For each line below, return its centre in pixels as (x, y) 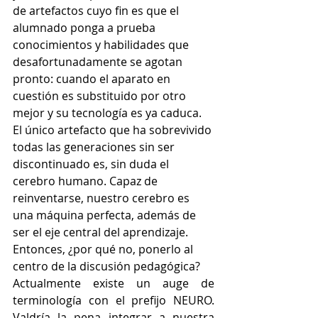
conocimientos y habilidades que (102, 45)
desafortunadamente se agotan (99, 62)
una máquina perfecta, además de (106, 215)
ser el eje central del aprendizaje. (102, 232)
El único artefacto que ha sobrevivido (114, 130)
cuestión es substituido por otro (101, 96)
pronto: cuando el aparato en (93, 79)
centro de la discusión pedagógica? (106, 267)
